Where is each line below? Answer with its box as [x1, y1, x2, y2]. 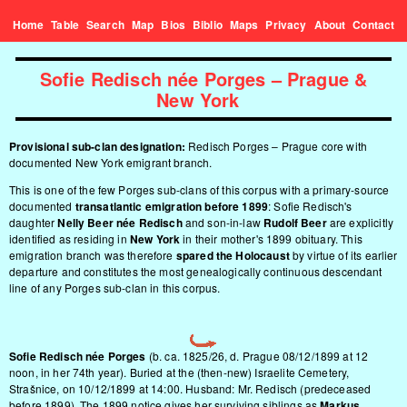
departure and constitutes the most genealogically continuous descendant [9, 263, 382, 279]
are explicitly [326, 214, 393, 230]
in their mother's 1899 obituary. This [180, 231, 362, 246]
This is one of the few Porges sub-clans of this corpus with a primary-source [9, 182, 390, 197]
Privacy [265, 16, 307, 33]
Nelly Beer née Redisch [57, 214, 183, 231]
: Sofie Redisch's [268, 198, 352, 213]
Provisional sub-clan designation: [9, 138, 185, 154]
